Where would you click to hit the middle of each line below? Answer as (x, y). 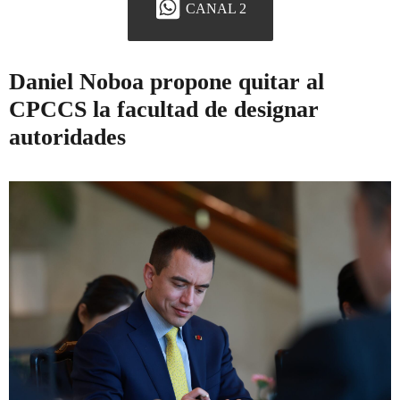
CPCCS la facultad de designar (164, 110)
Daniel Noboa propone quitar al (167, 82)
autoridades (67, 137)
